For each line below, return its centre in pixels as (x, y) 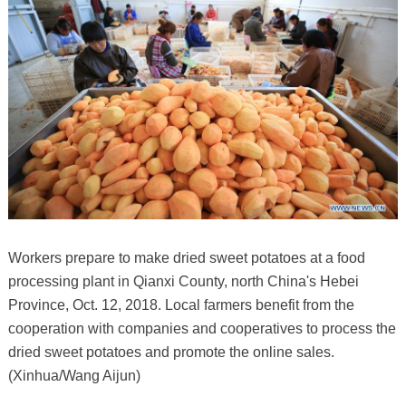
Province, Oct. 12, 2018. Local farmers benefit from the (181, 305)
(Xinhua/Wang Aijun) (74, 376)
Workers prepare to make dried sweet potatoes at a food (186, 258)
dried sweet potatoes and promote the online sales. (171, 353)
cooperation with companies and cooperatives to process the (202, 329)
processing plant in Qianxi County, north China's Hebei (183, 282)
